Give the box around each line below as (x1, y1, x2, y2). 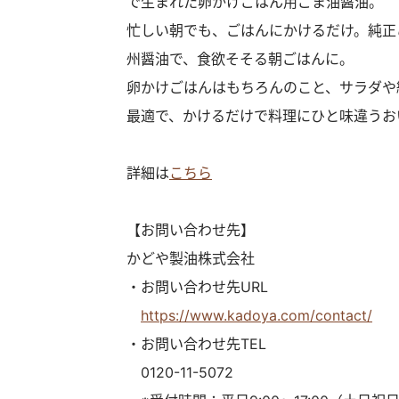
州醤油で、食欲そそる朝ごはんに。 (126, 50, 354, 68)
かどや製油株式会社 (126, 249, 255, 267)
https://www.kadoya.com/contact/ (141, 306, 372, 324)
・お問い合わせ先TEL (126, 335, 266, 353)
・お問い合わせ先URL (126, 278, 268, 296)
